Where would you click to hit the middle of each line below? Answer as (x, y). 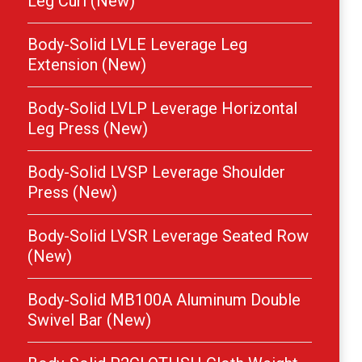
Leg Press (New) (88, 129)
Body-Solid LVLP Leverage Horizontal (162, 109)
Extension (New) (87, 65)
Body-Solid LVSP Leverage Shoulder (156, 173)
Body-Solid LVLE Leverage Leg (137, 45)
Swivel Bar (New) (89, 320)
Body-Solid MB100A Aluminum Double (164, 300)
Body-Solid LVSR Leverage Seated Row (168, 236)
